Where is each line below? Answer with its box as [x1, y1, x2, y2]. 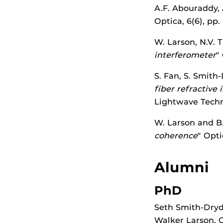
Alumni [154, 159, 209, 176]
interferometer [154, 50, 216, 60]
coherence [154, 131, 198, 140]
